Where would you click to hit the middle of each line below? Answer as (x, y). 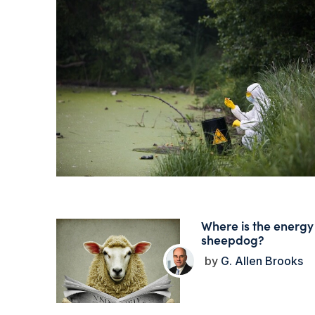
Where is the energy (257, 226)
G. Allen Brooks (260, 261)
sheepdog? (232, 240)
